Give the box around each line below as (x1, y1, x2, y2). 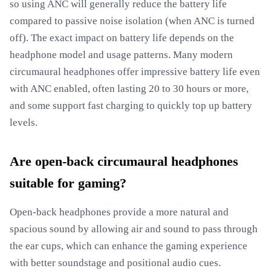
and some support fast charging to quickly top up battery (10, 100, 252, 111)
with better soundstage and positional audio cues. (10, 257, 221, 269)
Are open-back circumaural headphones (10, 154, 238, 169)
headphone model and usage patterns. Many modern (10, 49, 233, 60)
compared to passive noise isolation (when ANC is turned (10, 15, 255, 27)
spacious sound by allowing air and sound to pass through (10, 223, 258, 235)
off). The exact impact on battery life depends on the (10, 32, 234, 44)
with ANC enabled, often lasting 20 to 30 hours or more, (10, 83, 249, 94)
